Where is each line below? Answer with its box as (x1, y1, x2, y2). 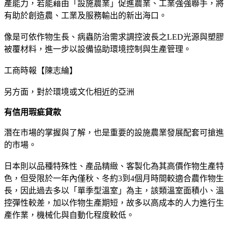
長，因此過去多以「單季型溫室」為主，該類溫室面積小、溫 (4, 186, 224, 195)
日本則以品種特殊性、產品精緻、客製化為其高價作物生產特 (4, 161, 224, 170)
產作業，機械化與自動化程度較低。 (4, 210, 134, 219)
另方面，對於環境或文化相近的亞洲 (4, 87, 134, 96)
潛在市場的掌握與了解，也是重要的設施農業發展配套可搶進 (4, 128, 224, 137)
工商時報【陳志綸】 (4, 66, 77, 75)
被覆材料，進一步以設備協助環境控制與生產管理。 (4, 44, 191, 53)
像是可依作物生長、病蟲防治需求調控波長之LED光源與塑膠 (4, 32, 224, 41)
